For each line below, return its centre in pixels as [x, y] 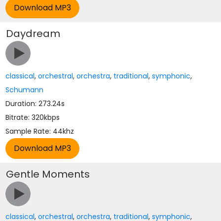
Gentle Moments [48, 174]
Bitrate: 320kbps [33, 117]
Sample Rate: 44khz [40, 131]
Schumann [25, 90]
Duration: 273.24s [35, 104]
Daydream [33, 34]
